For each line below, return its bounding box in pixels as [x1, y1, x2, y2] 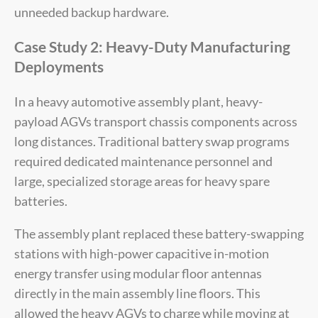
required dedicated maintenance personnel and [14, 153, 273, 170]
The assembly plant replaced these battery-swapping [14, 226, 304, 242]
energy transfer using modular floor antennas [14, 265, 262, 282]
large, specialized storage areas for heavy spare [14, 173, 270, 190]
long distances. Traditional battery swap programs [14, 133, 290, 150]
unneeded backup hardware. [14, 4, 169, 20]
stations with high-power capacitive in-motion [14, 246, 269, 262]
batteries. [14, 193, 67, 209]
